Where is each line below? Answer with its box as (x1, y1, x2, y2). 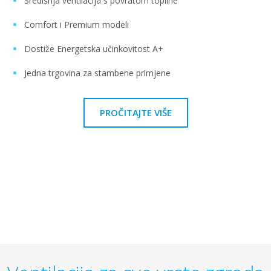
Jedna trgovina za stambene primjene (24, 67, 171, 79)
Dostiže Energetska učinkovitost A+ (24, 42, 163, 54)
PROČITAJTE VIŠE (99, 106, 172, 119)
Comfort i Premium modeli (24, 18, 129, 30)
